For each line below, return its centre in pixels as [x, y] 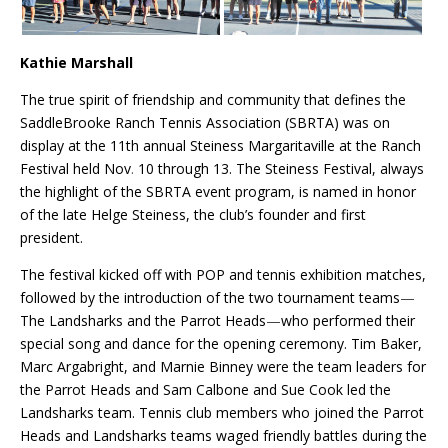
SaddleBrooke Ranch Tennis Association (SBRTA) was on [205, 122]
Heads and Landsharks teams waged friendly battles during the [223, 435]
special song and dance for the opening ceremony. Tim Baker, [221, 343]
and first [339, 214]
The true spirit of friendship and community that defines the [213, 99]
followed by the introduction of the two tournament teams [210, 297]
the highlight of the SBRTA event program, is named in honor [218, 191]
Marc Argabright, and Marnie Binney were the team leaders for [223, 366]
